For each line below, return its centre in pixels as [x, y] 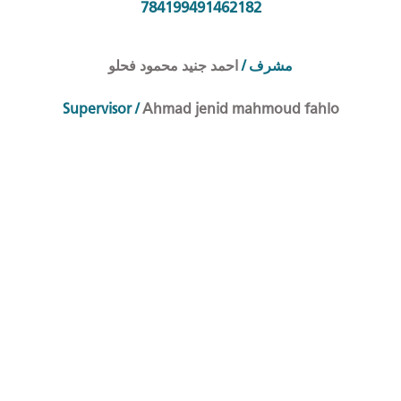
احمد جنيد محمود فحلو [175, 66]
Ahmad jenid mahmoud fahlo [239, 109]
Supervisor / [100, 109]
